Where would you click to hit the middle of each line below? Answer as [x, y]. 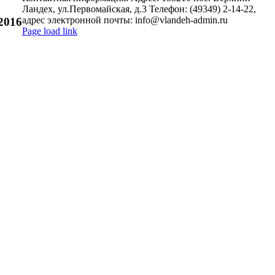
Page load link [50, 31]
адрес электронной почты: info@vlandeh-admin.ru [125, 20]
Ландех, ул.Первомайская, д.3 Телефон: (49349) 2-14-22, [139, 9]
